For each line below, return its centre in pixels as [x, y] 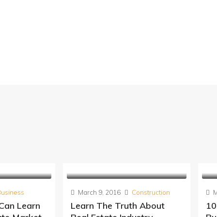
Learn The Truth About [118, 206]
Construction [151, 192]
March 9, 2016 [99, 192]
